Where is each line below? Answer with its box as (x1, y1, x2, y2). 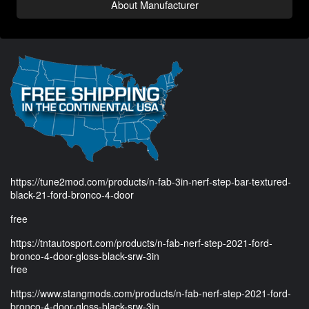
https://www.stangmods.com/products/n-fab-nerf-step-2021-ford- (10, 286, 291, 301)
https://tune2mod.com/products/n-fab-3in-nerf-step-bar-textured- (10, 175, 291, 189)
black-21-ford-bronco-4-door (10, 188, 134, 202)
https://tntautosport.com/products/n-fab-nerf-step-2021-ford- (10, 236, 272, 250)
